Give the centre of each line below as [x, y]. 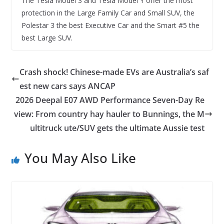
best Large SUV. [47, 38]
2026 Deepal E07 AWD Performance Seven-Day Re [110, 100]
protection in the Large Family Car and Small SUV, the [108, 13]
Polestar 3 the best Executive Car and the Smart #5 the [110, 25]
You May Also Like [80, 158]
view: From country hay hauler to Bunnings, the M [109, 114]
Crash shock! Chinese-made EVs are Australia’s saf [114, 72]
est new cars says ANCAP [67, 86]
